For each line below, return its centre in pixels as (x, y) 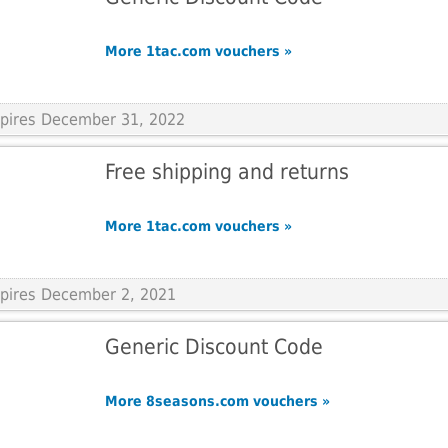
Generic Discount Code (213, 346)
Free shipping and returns (226, 171)
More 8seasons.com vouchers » (217, 401)
